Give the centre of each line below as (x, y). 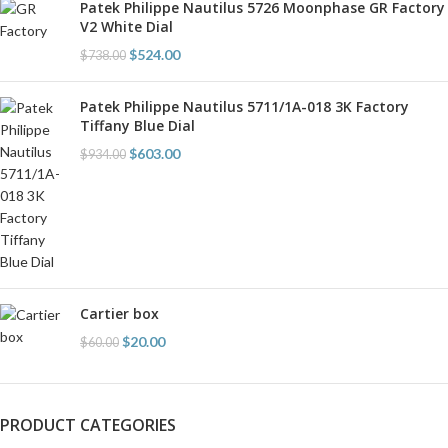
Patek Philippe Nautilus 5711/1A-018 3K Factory (244, 106)
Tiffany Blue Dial (137, 125)
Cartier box (119, 313)
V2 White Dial (126, 26)
